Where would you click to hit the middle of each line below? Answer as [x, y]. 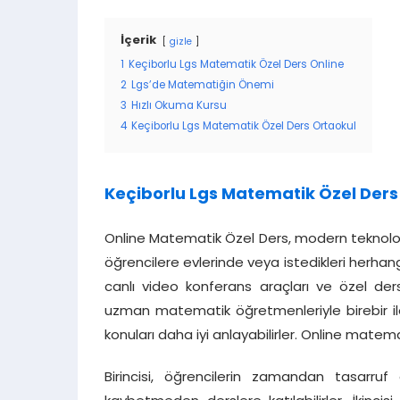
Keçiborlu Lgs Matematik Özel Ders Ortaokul [244, 127]
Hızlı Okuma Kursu [179, 107]
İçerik [138, 41]
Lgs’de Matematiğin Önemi [203, 86]
